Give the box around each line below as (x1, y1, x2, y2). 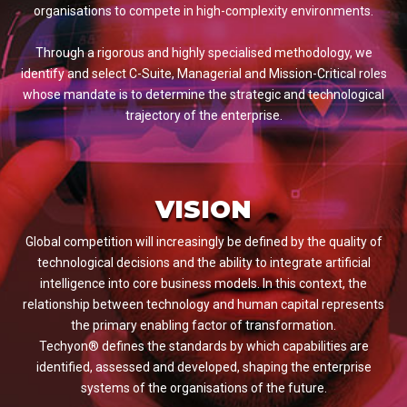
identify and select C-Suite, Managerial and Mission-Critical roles (20, 66, 387, 81)
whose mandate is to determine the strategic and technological (23, 87, 384, 102)
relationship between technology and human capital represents (23, 297, 384, 312)
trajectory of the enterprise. (124, 108, 283, 123)
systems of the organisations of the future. (80, 381, 327, 395)
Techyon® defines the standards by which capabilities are (38, 339, 369, 353)
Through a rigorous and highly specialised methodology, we (35, 45, 372, 60)
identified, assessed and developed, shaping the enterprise (35, 360, 372, 374)
